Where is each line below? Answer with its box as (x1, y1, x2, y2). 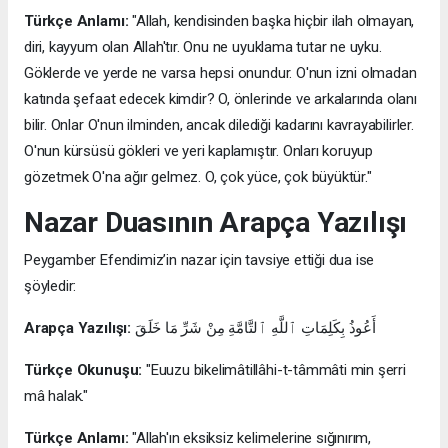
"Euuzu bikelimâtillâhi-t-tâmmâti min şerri (142, 361, 406, 380)
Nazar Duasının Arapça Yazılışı (24, 206, 408, 240)
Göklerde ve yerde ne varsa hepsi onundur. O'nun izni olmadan (24, 64, 417, 83)
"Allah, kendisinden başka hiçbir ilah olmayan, (128, 12, 415, 31)
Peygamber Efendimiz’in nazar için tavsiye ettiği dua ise (24, 251, 375, 270)
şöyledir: (24, 277, 77, 296)
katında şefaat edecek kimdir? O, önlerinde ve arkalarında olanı (24, 90, 417, 109)
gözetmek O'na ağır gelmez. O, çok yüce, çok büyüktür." (24, 168, 372, 187)
